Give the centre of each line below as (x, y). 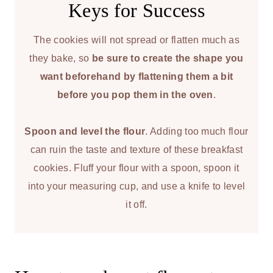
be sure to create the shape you (168, 58)
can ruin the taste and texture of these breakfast (136, 149)
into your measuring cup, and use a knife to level (136, 186)
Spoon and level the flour (85, 131)
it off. (136, 204)
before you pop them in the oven (135, 94)
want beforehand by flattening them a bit (136, 76)
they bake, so (61, 58)
